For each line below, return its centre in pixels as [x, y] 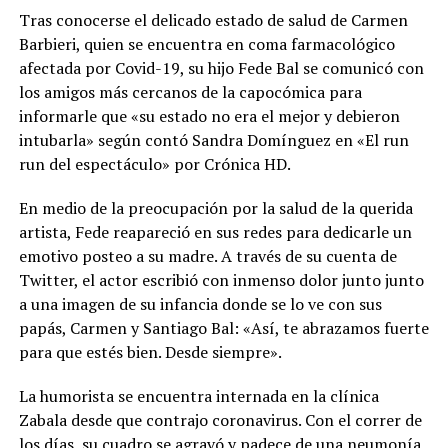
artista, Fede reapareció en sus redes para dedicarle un [215, 231]
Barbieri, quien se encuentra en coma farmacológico [206, 43]
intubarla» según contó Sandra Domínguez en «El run [213, 139]
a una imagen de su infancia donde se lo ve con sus [200, 303]
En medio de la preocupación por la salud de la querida [215, 207]
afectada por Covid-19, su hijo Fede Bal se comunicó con [221, 67]
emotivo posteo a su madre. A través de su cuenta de [207, 255]
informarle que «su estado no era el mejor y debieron [209, 115]
